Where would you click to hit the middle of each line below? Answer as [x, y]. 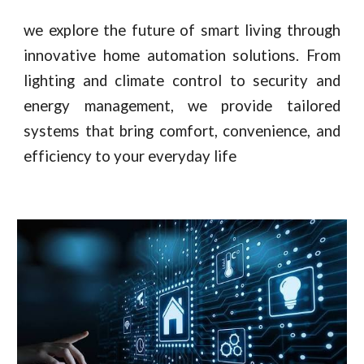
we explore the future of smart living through [182, 30]
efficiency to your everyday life [132, 156]
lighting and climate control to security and [182, 80]
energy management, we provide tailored [182, 106]
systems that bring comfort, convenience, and [182, 131]
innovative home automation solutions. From [182, 55]
